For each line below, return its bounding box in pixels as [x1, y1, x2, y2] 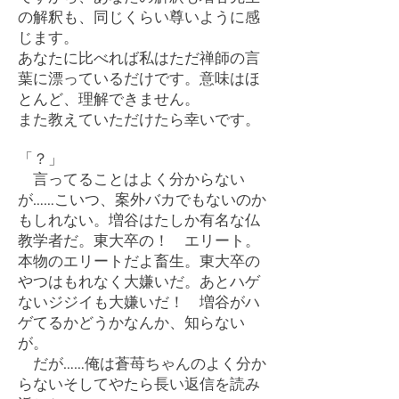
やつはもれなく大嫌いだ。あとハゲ [18, 273, 260, 289]
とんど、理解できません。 [18, 90, 199, 107]
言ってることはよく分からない [18, 170, 245, 187]
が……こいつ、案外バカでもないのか [18, 191, 266, 208]
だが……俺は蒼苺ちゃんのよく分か [18, 354, 266, 371]
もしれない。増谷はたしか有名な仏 [18, 211, 260, 228]
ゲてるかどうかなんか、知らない [18, 313, 245, 330]
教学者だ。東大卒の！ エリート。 [18, 232, 260, 248]
